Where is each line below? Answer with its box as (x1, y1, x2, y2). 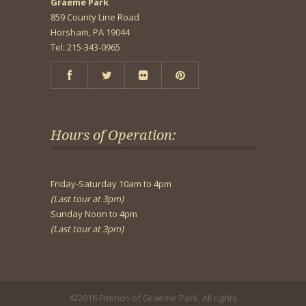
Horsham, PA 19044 (51, 26, 130, 38)
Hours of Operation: (51, 127, 176, 143)
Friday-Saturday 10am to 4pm (51, 178, 171, 190)
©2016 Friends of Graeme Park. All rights (69, 292, 237, 304)
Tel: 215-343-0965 (51, 41, 120, 53)
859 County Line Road (51, 11, 139, 23)
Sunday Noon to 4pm (51, 208, 137, 220)
